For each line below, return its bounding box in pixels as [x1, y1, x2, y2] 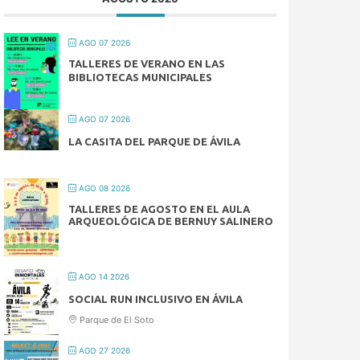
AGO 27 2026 [76, 346, 131, 356]
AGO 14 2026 [76, 272, 130, 282]
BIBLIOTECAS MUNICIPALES [68, 72, 213, 84]
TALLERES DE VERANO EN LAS [68, 58, 226, 70]
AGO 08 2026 [76, 183, 131, 194]
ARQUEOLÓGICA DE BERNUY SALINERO [68, 215, 274, 227]
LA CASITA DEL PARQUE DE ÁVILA [68, 136, 241, 148]
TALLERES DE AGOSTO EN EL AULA [68, 203, 251, 215]
